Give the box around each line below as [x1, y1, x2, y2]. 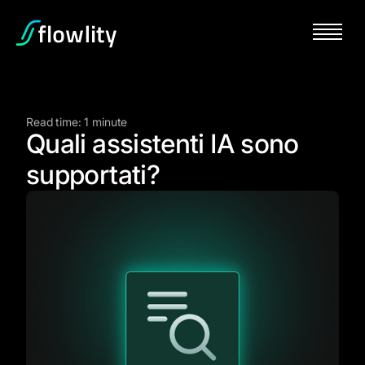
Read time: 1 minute [26, 115, 128, 129]
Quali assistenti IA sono [26, 128, 299, 160]
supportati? [26, 159, 160, 191]
